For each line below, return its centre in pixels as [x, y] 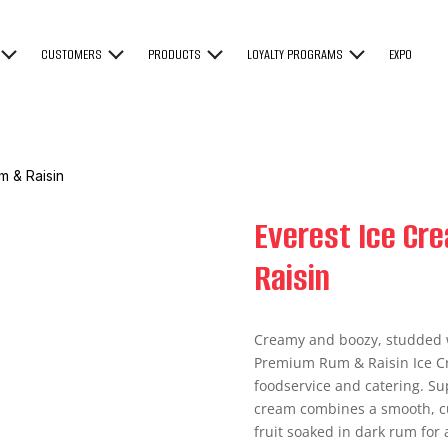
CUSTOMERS [72, 54]
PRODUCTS [175, 54]
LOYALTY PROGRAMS [295, 54]
